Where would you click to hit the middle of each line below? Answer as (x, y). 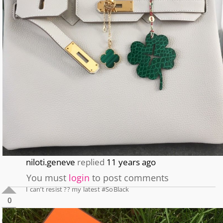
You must (48, 178)
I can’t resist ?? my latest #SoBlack (78, 189)
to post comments (129, 178)
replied (91, 162)
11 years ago (131, 162)
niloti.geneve (51, 162)
